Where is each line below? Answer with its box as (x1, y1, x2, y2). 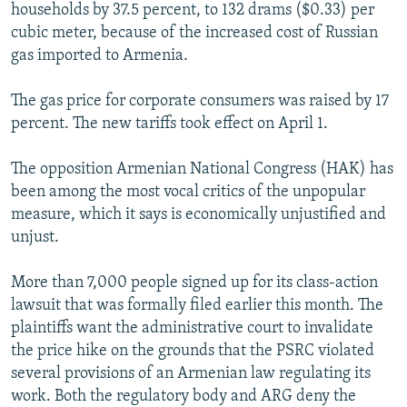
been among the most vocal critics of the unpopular (11, 184, 365, 202)
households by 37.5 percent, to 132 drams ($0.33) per (11, 2, 374, 20)
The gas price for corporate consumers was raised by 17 (11, 93, 389, 111)
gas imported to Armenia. (11, 47, 188, 65)
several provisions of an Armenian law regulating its (11, 365, 371, 383)
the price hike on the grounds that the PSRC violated (11, 342, 374, 361)
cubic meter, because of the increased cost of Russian (11, 25, 378, 43)
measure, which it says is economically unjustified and (11, 206, 386, 224)
